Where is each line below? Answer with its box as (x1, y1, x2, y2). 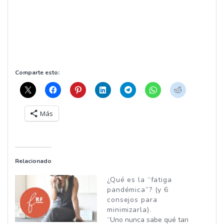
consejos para (107, 195, 157, 205)
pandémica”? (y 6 (107, 185, 168, 195)
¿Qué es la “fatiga (107, 175, 172, 185)
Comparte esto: (15, 68, 59, 77)
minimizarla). (107, 205, 151, 215)
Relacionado (15, 157, 51, 165)
